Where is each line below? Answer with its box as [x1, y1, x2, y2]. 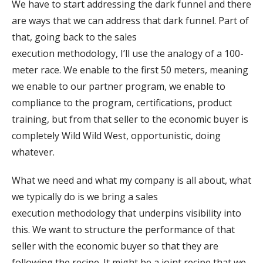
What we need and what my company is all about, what [12, 173, 251, 187]
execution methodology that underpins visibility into [12, 206, 241, 220]
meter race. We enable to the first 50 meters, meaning [12, 63, 248, 76]
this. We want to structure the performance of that [12, 222, 235, 236]
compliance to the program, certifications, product [12, 96, 232, 109]
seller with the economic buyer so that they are [12, 239, 218, 252]
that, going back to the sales [12, 30, 137, 43]
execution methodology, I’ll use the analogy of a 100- [12, 46, 244, 60]
